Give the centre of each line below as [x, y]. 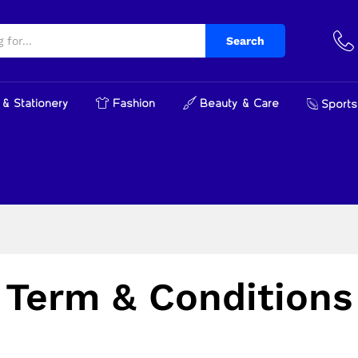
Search [245, 41]
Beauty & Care [239, 104]
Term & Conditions [179, 297]
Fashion [134, 104]
